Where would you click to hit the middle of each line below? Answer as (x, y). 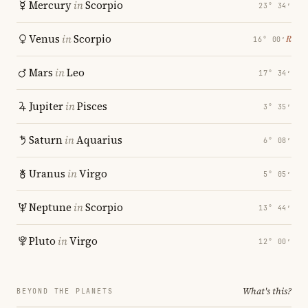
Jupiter (46, 106)
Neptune (50, 207)
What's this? (267, 291)
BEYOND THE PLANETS (65, 291)
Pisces (92, 106)
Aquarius (99, 140)
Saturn (46, 140)
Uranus (47, 174)
